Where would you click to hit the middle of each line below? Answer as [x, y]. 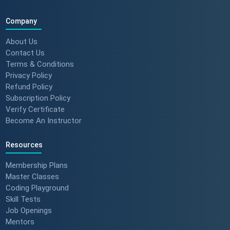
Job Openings [28, 210]
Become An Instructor [43, 120]
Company [21, 21]
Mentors [20, 222]
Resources [24, 145]
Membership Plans [36, 165]
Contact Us [25, 53]
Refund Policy [29, 87]
